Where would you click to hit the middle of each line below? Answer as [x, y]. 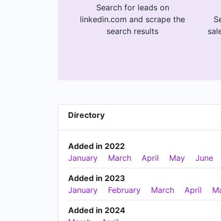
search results [132, 31]
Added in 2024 [97, 210]
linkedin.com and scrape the [132, 19]
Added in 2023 [97, 178]
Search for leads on [132, 7]
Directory [86, 115]
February [124, 190]
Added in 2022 [96, 146]
